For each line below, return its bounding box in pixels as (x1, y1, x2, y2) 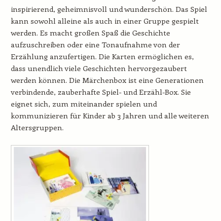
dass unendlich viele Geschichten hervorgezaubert (10, 63, 187, 74)
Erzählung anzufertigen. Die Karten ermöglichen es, (10, 51, 194, 62)
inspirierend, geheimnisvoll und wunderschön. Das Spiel (10, 4, 207, 14)
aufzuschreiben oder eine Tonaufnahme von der (10, 39, 180, 50)
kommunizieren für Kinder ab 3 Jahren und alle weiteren (10, 110, 209, 121)
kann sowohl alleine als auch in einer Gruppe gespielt (10, 16, 199, 26)
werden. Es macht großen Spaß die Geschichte (10, 28, 170, 38)
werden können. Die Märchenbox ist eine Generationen (10, 75, 204, 85)
